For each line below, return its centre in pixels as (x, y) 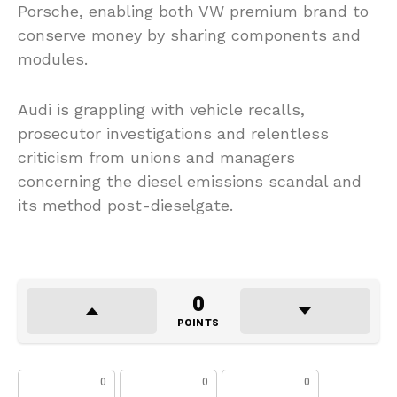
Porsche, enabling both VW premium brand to (193, 12)
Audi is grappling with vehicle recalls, (161, 110)
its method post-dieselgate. (125, 206)
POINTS (198, 323)
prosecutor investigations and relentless (173, 134)
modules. (53, 59)
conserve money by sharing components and (189, 35)
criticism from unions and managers (156, 158)
